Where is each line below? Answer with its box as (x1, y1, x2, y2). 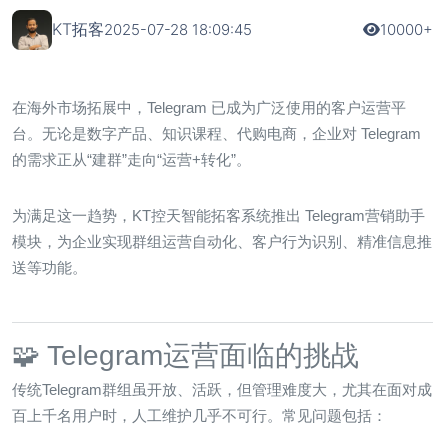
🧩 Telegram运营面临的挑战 (12, 339, 359, 371)
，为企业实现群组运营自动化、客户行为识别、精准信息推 (42, 232, 432, 250)
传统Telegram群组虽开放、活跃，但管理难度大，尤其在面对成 (12, 380, 432, 398)
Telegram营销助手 (305, 206, 425, 224)
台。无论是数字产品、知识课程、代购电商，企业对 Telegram (12, 124, 421, 142)
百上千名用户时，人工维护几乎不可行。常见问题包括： (12, 406, 387, 424)
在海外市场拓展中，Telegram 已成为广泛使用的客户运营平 (12, 98, 406, 116)
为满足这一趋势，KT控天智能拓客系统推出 (12, 206, 305, 224)
